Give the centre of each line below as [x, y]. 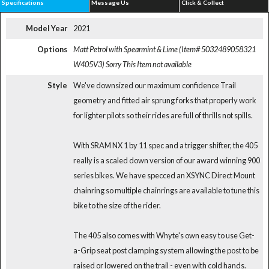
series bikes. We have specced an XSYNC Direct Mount [164, 176]
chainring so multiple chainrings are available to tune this [166, 191]
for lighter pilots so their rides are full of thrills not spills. [163, 116]
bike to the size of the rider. [117, 206]
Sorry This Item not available [148, 65]
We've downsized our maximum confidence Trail [154, 86]
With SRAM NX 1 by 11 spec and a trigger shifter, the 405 [165, 146]
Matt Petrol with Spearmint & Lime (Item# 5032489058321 [164, 50]
